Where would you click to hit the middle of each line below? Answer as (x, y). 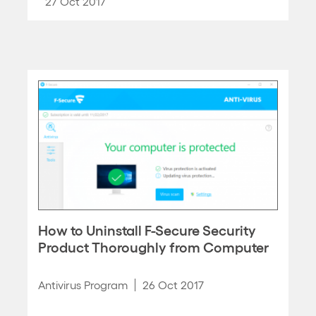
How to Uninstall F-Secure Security (147, 229)
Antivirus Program (83, 285)
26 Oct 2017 (173, 285)
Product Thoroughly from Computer (153, 246)
